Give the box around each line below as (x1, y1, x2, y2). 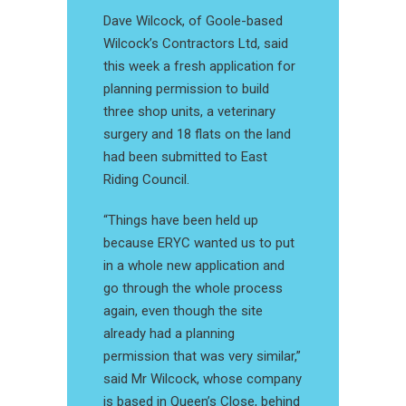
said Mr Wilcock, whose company (103, 371, 302, 388)
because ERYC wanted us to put (103, 235, 295, 252)
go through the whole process (103, 280, 283, 297)
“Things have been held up (103, 212, 258, 229)
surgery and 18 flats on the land (103, 126, 291, 143)
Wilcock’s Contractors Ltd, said (103, 35, 288, 53)
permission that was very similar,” (103, 348, 301, 365)
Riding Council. (103, 171, 189, 188)
